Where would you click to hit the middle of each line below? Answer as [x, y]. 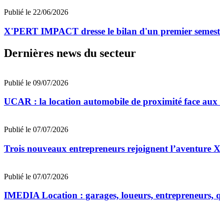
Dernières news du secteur [70, 53]
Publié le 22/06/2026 [36, 12]
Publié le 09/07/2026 [36, 82]
